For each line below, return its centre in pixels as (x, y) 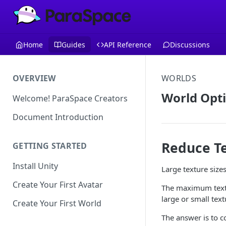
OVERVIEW (34, 78)
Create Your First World (57, 203)
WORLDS (179, 78)
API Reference (128, 44)
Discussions (190, 44)
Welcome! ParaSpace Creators (70, 98)
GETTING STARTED (50, 146)
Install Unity (35, 166)
